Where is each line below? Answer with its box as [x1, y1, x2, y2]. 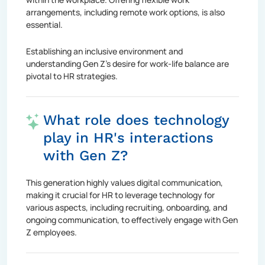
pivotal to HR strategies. [26, 70, 118, 82]
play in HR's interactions [43, 129, 214, 146]
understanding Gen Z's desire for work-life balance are [26, 57, 229, 69]
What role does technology [43, 111, 229, 128]
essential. [26, 18, 63, 30]
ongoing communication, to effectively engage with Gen [26, 214, 238, 225]
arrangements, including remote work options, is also [26, 6, 225, 18]
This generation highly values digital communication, [26, 176, 223, 188]
